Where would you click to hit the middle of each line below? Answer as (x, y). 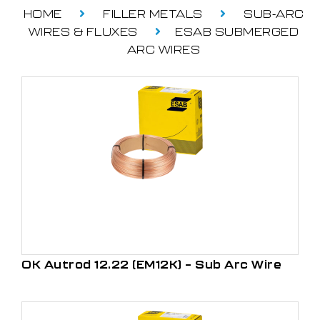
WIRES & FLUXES (83, 31)
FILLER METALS (153, 14)
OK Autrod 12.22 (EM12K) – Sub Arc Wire (151, 264)
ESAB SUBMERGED (237, 31)
